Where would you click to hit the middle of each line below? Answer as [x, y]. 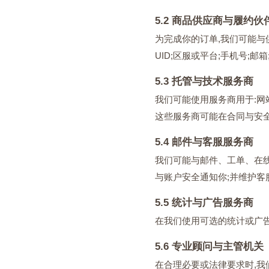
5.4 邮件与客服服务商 [204, 142]
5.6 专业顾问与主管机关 [209, 246]
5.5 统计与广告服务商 [204, 203]
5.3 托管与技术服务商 [204, 81]
